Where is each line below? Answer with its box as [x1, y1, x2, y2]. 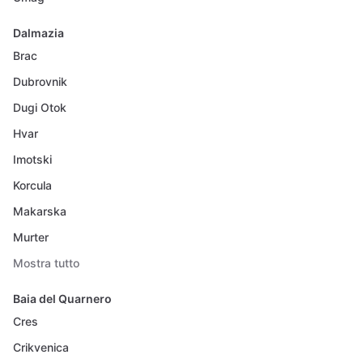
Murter [13, 230, 49, 244]
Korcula [13, 178, 52, 192]
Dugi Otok [13, 100, 66, 114]
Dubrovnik [13, 75, 67, 88]
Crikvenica [13, 340, 69, 354]
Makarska [13, 204, 66, 218]
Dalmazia [13, 26, 64, 40]
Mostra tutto [13, 256, 79, 270]
